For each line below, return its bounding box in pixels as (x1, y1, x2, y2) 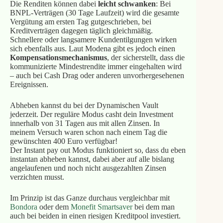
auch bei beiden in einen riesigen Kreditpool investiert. (9, 212, 181, 220)
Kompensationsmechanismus (9, 53, 107, 62)
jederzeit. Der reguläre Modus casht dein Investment (9, 110, 173, 118)
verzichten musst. (9, 173, 64, 181)
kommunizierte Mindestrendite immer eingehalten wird (9, 62, 182, 71)
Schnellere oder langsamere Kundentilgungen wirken (9, 35, 177, 44)
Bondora (9, 203, 39, 211)
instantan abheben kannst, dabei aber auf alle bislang (9, 155, 174, 163)
